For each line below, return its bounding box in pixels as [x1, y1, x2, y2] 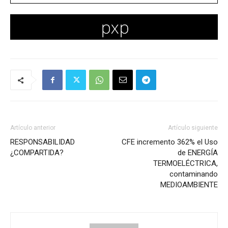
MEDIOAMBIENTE [160, 180, 218, 189]
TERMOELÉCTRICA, [153, 158, 218, 168]
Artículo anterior [10, 124, 55, 131]
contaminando [169, 169, 218, 179]
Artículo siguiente [168, 124, 218, 131]
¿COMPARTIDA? [10, 148, 64, 157]
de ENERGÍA [178, 148, 218, 157]
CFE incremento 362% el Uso [122, 137, 218, 147]
